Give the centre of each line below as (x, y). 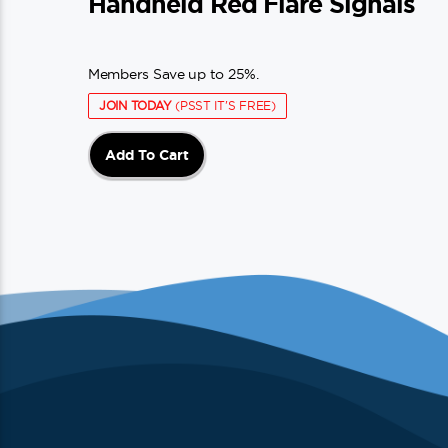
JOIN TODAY (135, 105)
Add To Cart (147, 154)
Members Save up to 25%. (173, 73)
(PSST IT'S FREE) (223, 105)
